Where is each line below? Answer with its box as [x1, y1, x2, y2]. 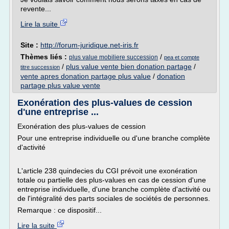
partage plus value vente [20, 81, 100, 89]
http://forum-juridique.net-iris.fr [40, 41, 139, 49]
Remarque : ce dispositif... [17, 206, 102, 214]
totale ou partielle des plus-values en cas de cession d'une [17, 176, 206, 184]
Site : [20, 41, 40, 49]
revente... [20, 5, 51, 13]
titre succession [20, 64, 60, 70]
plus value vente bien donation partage [66, 62, 192, 71]
